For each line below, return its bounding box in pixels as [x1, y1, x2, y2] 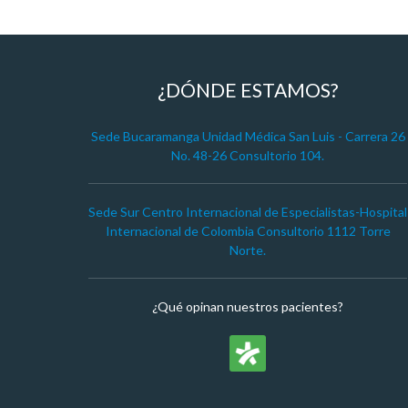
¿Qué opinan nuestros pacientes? [152, 299, 343, 314]
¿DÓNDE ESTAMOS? [158, 78, 338, 101]
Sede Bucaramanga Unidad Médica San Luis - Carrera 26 [90, 128, 405, 144]
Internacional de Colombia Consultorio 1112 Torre [105, 223, 391, 239]
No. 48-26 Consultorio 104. [171, 148, 324, 163]
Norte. [229, 242, 266, 258]
